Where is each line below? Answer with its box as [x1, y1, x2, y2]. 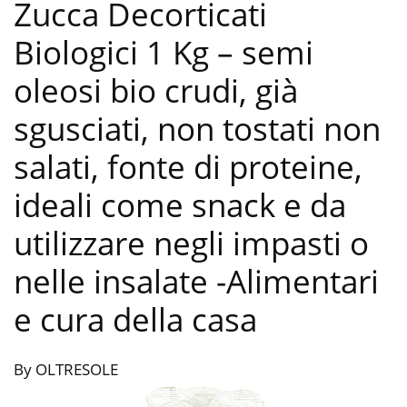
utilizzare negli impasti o [14, 222, 369, 265]
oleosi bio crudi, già [14, 69, 298, 113]
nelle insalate [14, 260, 216, 303]
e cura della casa [14, 298, 257, 342]
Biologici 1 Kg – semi [14, 31, 313, 74]
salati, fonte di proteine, [14, 145, 362, 189]
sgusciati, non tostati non [14, 107, 381, 151]
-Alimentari [216, 260, 379, 303]
